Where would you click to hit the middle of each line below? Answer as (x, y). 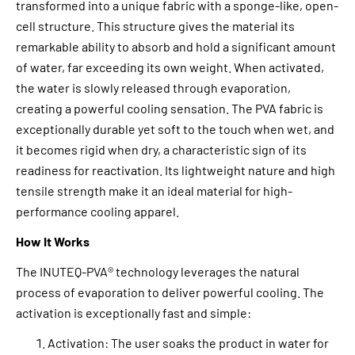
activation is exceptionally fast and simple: (134, 313)
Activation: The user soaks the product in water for (188, 343)
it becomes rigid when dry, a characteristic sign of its (161, 150)
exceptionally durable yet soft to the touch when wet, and (175, 129)
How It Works (53, 242)
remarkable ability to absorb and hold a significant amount (176, 47)
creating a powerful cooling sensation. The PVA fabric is (170, 109)
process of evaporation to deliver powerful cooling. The (170, 292)
